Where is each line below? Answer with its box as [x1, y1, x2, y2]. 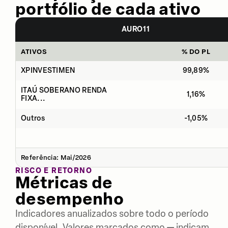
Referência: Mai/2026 [21, 153, 91, 161]
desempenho [15, 189, 124, 209]
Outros [21, 113, 45, 123]
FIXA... [21, 94, 46, 103]
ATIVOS [21, 47, 47, 55]
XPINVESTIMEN [21, 66, 75, 75]
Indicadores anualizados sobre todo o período [15, 208, 209, 219]
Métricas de [15, 173, 113, 192]
